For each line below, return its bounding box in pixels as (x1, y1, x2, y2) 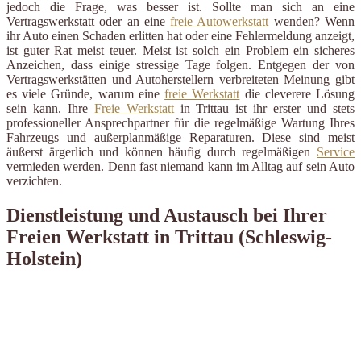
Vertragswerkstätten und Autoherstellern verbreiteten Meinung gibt (6, 72, 355, 86)
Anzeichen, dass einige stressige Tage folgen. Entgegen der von (6, 57, 355, 72)
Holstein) (6, 247, 82, 269)
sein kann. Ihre (6, 101, 94, 115)
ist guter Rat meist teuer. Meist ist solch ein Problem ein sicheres (6, 43, 355, 57)
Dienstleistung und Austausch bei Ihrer (6, 204, 327, 226)
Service (317, 144, 355, 159)
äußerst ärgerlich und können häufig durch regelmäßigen (6, 144, 317, 159)
